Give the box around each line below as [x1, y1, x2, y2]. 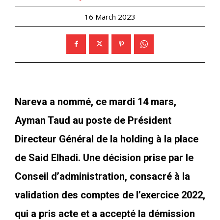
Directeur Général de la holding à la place [15, 133, 198, 145]
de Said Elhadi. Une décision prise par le [15, 151, 193, 164]
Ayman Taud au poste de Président [15, 114, 171, 126]
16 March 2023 [84, 11, 136, 22]
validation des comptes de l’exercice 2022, [15, 189, 205, 201]
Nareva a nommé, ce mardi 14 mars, [15, 95, 176, 108]
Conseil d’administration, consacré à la [15, 170, 190, 182]
